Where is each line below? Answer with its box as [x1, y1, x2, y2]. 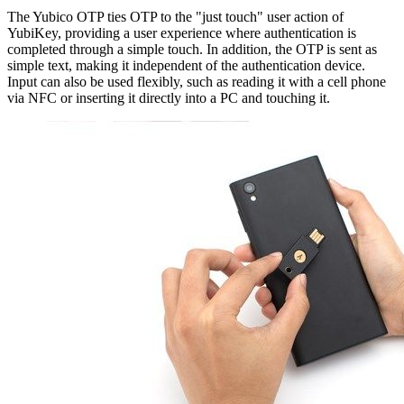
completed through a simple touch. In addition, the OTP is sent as [7, 41, 377, 57]
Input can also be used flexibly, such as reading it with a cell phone [7, 73, 386, 89]
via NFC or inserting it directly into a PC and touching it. [7, 89, 330, 106]
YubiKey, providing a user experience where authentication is [7, 24, 356, 41]
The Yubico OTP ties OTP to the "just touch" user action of [7, 8, 344, 24]
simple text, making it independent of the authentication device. [7, 57, 365, 73]
